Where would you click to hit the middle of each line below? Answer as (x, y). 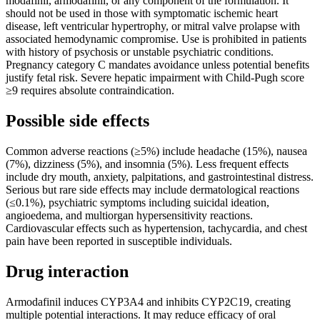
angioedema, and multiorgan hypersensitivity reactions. (129, 216)
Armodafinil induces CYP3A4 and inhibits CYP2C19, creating (148, 302)
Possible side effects (77, 121)
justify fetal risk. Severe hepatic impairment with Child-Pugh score (155, 78)
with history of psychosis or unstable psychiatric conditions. (140, 52)
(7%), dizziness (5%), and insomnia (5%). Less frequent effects (147, 164)
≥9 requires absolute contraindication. (90, 91)
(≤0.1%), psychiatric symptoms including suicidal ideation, (137, 203)
